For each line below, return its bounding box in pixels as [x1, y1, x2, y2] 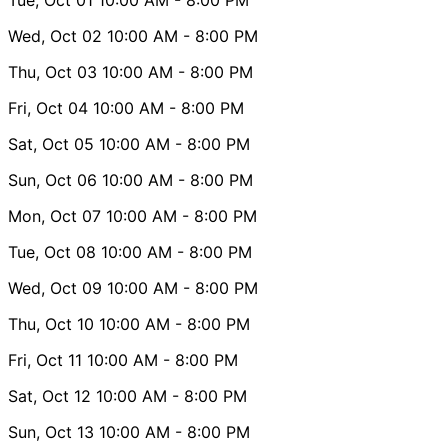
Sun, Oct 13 [8, 421, 94, 442]
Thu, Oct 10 [8, 313, 94, 334]
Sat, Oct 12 [8, 385, 91, 406]
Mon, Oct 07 [8, 205, 101, 226]
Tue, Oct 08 [8, 241, 96, 262]
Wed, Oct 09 [8, 277, 102, 298]
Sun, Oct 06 [8, 169, 97, 190]
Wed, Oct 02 [8, 25, 102, 46]
